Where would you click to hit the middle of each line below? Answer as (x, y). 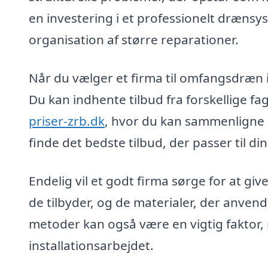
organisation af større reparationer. (134, 40)
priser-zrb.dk (67, 121)
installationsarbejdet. (91, 245)
